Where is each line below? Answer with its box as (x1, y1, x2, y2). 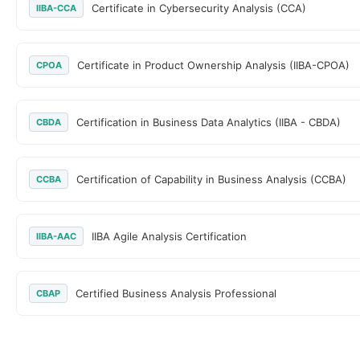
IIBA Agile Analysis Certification (92, 230, 247, 243)
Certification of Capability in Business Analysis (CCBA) (76, 173, 346, 186)
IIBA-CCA (36, 2, 76, 14)
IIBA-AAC (36, 231, 76, 242)
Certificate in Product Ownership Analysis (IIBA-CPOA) (77, 59, 350, 72)
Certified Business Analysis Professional (76, 287, 276, 300)
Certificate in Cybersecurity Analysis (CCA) (92, 2, 306, 14)
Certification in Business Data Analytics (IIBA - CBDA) (76, 116, 341, 129)
